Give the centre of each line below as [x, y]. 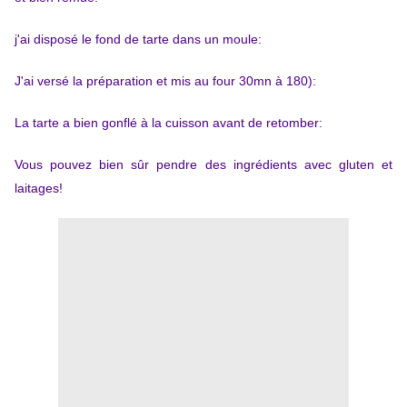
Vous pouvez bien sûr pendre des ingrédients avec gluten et [203, 165]
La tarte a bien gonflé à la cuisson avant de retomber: [169, 123]
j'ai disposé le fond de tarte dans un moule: [138, 40]
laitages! [39, 189]
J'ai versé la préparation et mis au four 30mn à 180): [165, 81]
